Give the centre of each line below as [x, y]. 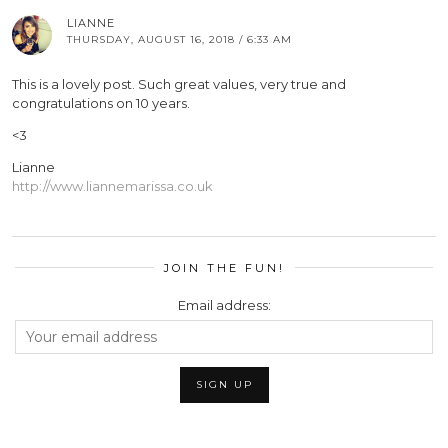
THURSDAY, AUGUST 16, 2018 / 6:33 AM [179, 40]
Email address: [224, 305]
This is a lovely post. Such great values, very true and [179, 84]
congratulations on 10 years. [101, 103]
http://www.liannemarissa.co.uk [112, 186]
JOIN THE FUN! [224, 268]
